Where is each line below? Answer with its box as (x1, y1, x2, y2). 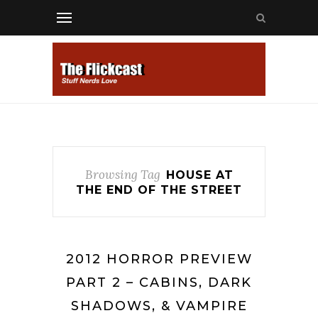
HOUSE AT (165, 168, 234, 182)
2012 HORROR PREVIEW (65, 251, 253, 267)
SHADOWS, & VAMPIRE (70, 298, 248, 314)
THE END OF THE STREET (76, 183, 242, 197)
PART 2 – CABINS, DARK (66, 275, 252, 290)
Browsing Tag (84, 167, 160, 182)
